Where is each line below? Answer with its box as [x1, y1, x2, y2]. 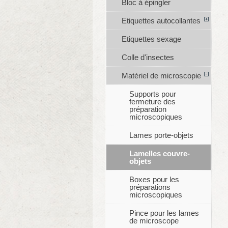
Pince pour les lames [129, 209, 199, 218]
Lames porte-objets [129, 131, 193, 140]
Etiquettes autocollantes [121, 16, 201, 25]
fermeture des [129, 97, 176, 106]
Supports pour [129, 90, 176, 99]
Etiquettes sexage [121, 35, 181, 44]
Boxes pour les [129, 175, 179, 184]
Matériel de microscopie [121, 71, 201, 80]
